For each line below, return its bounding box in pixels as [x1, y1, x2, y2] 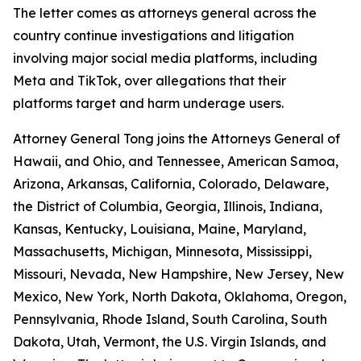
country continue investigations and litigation [13, 27, 294, 44]
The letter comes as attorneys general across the [13, 4, 317, 21]
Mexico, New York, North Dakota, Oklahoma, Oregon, [13, 288, 346, 305]
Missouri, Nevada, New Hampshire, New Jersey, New [13, 265, 344, 282]
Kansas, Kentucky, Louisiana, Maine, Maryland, [13, 220, 306, 237]
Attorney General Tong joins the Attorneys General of [13, 130, 340, 147]
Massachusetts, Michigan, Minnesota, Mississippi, [13, 243, 312, 259]
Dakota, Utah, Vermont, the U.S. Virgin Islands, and [13, 333, 326, 350]
